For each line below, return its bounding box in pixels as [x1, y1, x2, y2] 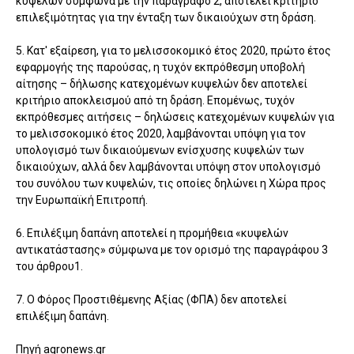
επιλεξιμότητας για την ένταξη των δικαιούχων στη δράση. [16, 11, 316, 24]
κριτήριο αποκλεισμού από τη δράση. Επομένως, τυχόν [16, 94, 295, 107]
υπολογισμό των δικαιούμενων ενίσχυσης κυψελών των [16, 144, 304, 157]
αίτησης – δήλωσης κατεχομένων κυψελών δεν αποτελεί [16, 77, 307, 91]
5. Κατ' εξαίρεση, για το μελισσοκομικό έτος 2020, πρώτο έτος [16, 44, 331, 58]
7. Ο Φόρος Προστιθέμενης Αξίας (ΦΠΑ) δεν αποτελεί [16, 293, 287, 307]
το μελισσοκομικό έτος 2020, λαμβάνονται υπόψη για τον [16, 127, 306, 141]
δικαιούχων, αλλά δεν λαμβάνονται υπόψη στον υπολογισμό [16, 160, 321, 174]
